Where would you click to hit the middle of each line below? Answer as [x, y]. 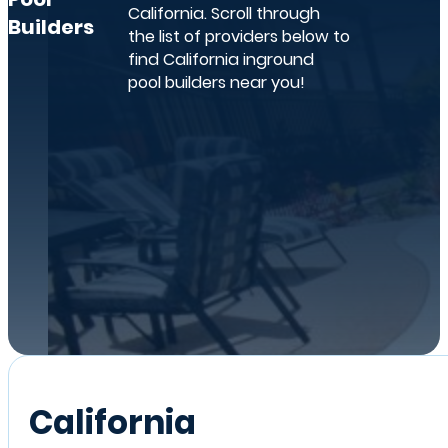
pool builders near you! [216, 83]
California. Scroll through [223, 14]
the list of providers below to [238, 37]
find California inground [220, 60]
